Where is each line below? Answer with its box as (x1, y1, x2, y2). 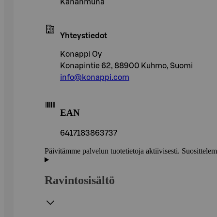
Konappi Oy (60, 50, 102, 58)
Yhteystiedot (60, 31, 107, 40)
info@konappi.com (60, 73, 129, 81)
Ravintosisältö (45, 174, 115, 187)
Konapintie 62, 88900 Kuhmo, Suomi (60, 62, 193, 70)
